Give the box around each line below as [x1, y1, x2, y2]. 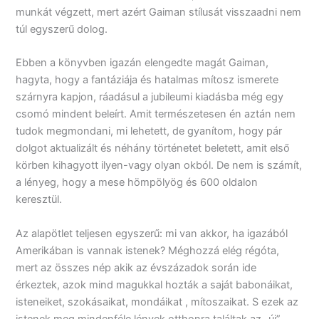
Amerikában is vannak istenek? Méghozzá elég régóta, [16, 244, 280, 257]
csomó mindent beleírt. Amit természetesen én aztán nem [16, 108, 296, 121]
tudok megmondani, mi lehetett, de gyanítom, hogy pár [16, 125, 283, 138]
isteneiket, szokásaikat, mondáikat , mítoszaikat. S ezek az [16, 295, 299, 308]
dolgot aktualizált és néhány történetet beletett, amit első [16, 142, 291, 155]
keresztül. [16, 193, 63, 206]
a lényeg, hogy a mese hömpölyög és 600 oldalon [16, 176, 258, 189]
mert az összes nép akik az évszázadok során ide [16, 261, 257, 274]
